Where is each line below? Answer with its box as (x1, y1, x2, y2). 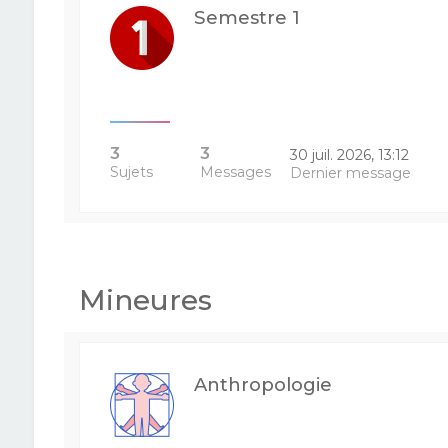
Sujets (109, 163, 153, 181)
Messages (199, 163, 271, 181)
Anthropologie (193, 373, 332, 396)
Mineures (78, 283, 212, 317)
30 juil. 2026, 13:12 (290, 146, 410, 164)
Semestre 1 (193, 6, 300, 29)
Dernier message (290, 164, 412, 182)
